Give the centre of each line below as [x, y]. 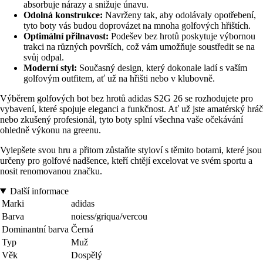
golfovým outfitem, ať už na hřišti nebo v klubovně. [119, 78]
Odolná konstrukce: [63, 15]
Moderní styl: [50, 68]
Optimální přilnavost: [66, 36]
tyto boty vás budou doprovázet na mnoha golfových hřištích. [137, 25]
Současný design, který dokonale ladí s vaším [162, 68]
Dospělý [87, 255]
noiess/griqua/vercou [109, 216]
